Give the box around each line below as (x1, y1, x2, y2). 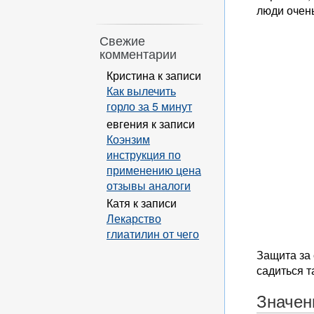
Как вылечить (107, 82, 176, 99)
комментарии (100, 45, 177, 62)
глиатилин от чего (107, 225, 199, 242)
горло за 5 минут (107, 97, 192, 114)
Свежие (100, 32, 145, 49)
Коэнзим (107, 130, 150, 147)
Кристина (107, 67, 155, 83)
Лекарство (107, 210, 161, 226)
